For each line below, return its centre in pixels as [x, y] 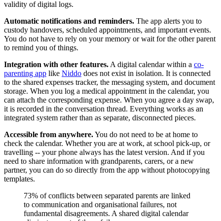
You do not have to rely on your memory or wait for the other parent [110, 38]
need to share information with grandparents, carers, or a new [99, 161]
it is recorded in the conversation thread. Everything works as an [104, 109]
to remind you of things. [41, 47]
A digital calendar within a [151, 64]
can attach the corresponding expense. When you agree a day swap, [109, 100]
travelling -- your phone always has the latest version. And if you [104, 152]
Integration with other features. [56, 64]
